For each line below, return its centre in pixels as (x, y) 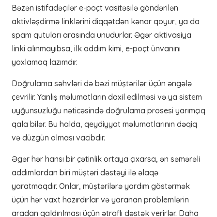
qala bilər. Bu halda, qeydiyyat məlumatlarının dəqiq (104, 124)
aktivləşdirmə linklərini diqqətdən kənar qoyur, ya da (106, 21)
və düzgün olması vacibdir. (58, 138)
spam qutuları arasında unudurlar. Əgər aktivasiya (101, 35)
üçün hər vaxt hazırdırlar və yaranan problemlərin (100, 200)
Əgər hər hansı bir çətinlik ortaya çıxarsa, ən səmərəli (106, 159)
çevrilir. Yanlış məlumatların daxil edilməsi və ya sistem (107, 97)
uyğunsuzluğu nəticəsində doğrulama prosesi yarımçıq (108, 110)
